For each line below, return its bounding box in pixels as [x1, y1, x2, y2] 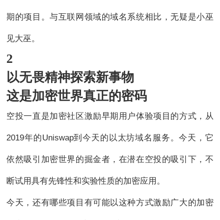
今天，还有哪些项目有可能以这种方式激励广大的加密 [6, 198, 214, 208]
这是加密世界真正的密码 [6, 89, 147, 104]
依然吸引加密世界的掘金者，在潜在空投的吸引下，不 [6, 155, 214, 165]
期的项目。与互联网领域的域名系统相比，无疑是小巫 [6, 12, 214, 22]
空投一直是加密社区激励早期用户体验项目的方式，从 [6, 111, 214, 121]
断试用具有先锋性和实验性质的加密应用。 [6, 176, 165, 186]
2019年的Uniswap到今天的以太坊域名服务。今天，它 [6, 133, 214, 143]
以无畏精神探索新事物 [6, 70, 135, 85]
